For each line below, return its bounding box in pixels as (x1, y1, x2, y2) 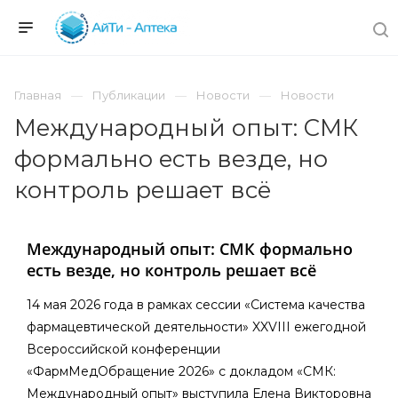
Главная (14, 88, 61, 102)
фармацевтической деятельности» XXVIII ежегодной (27, 319, 366, 335)
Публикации (92, 88, 165, 102)
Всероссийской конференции (27, 341, 220, 357)
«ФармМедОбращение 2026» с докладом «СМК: (27, 363, 336, 379)
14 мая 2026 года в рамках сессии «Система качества (27, 297, 365, 313)
